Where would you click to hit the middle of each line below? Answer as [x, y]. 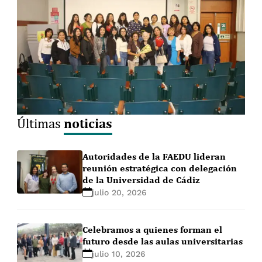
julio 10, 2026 [119, 254]
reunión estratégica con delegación [160, 168]
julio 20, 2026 [120, 192]
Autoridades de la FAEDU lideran [154, 156]
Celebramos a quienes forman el [153, 229]
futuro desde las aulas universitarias [163, 241]
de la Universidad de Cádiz [142, 179]
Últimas [41, 123]
